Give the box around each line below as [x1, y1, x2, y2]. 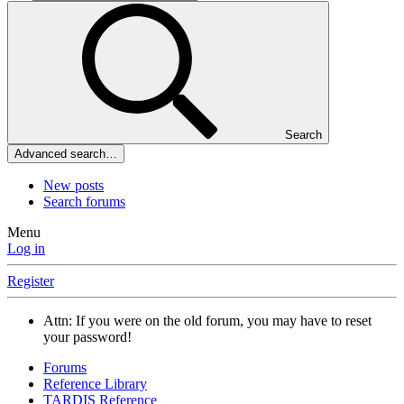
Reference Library [43, 376, 147, 392]
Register [7, 273, 54, 289]
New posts [43, 178, 104, 194]
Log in [7, 241, 45, 257]
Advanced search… [14, 147, 117, 161]
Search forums [43, 194, 125, 210]
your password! [43, 329, 132, 345]
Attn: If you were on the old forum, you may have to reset [43, 313, 372, 329]
